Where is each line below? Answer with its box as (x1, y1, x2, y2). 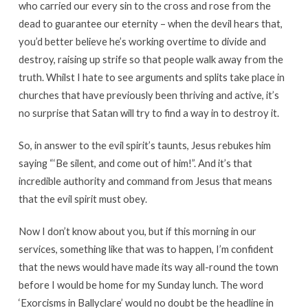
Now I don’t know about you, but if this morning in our (18, 225, 256, 238)
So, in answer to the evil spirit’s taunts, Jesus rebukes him (18, 139, 271, 152)
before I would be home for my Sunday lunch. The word (18, 278, 263, 291)
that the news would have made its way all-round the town (18, 261, 278, 274)
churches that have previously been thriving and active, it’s (18, 89, 279, 102)
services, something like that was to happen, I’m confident (18, 243, 274, 256)
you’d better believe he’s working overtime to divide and (18, 35, 266, 48)
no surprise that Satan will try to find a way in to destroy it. (18, 107, 279, 120)
